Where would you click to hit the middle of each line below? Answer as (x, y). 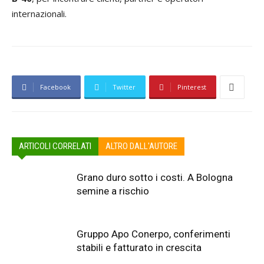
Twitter (124, 87)
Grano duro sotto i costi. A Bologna (155, 177)
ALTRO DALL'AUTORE (141, 146)
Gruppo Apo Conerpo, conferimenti (154, 234)
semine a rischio (113, 191)
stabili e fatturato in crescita (139, 247)
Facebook (55, 87)
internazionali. (39, 14)
